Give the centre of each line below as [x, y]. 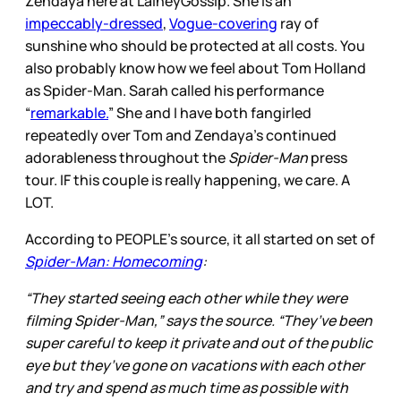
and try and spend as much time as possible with [187, 388]
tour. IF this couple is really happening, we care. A [188, 180]
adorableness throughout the [127, 158]
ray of [298, 24]
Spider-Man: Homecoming [114, 262]
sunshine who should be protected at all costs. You [195, 46]
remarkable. [69, 113]
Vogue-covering [223, 24]
